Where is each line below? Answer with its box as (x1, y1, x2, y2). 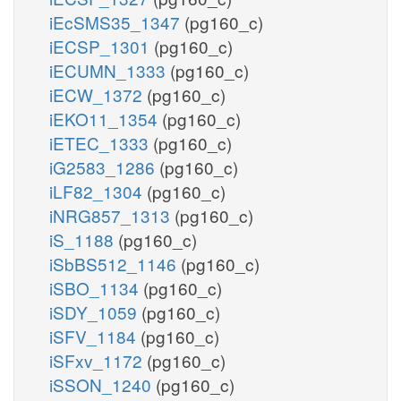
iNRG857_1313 (49, 202, 175, 227)
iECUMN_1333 (49, 57, 170, 82)
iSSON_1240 (49, 371, 156, 397)
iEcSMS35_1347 (49, 9, 184, 34)
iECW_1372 (49, 81, 147, 107)
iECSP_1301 (49, 33, 154, 58)
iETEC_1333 (49, 130, 153, 155)
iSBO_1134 (49, 275, 143, 300)
